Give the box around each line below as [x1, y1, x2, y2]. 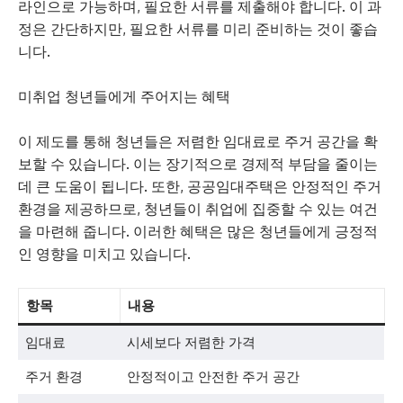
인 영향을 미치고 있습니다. [18, 245, 191, 263]
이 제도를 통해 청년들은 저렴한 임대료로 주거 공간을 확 [18, 132, 378, 150]
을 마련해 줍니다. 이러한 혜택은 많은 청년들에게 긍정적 [18, 222, 378, 240]
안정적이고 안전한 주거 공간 [126, 369, 300, 384]
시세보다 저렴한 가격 [126, 335, 255, 350]
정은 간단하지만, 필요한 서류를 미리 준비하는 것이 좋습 [18, 20, 378, 38]
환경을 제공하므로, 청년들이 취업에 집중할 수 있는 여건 [18, 200, 378, 218]
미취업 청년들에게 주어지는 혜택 [18, 87, 230, 105]
